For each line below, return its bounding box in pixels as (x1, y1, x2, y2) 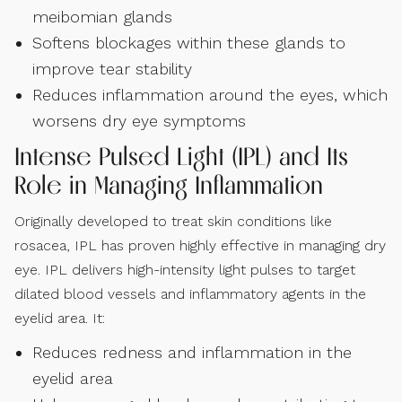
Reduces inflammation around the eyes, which (32, 85, 388, 105)
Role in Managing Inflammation (14, 170, 323, 202)
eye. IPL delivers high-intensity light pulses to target (14, 261, 355, 279)
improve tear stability (32, 59, 192, 79)
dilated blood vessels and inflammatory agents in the (14, 285, 366, 303)
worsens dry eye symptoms (32, 111, 246, 131)
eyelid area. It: (14, 310, 105, 328)
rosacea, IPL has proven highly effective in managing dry (14, 237, 386, 255)
